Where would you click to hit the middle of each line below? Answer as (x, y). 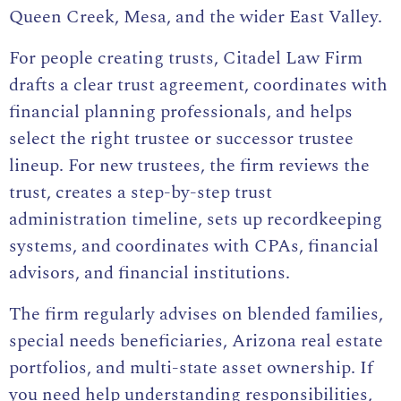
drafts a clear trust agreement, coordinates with (198, 85)
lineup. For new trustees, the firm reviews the (189, 166)
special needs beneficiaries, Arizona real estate (196, 341)
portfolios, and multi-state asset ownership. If (191, 368)
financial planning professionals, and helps (181, 112)
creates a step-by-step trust (164, 193)
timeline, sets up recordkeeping (255, 220)
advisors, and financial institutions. (149, 273)
